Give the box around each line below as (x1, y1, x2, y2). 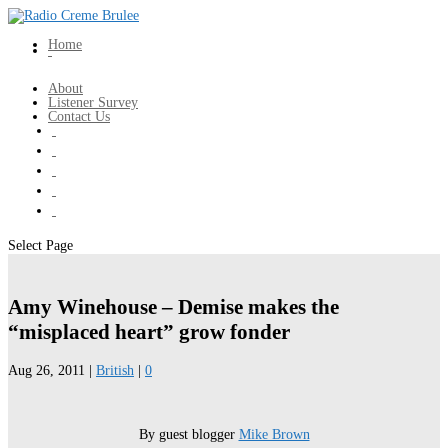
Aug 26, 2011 (8, 362, 85, 378)
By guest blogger (138, 426, 239, 442)
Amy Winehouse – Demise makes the (8, 295, 339, 320)
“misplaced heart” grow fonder (8, 320, 290, 345)
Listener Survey (48, 95, 138, 110)
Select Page (8, 238, 73, 253)
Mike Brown (238, 426, 310, 442)
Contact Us (48, 109, 110, 124)
